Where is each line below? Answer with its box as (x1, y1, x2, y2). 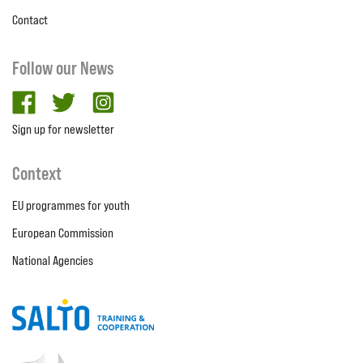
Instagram (114, 92, 171, 107)
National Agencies (12, 253, 93, 269)
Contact (12, 12, 48, 28)
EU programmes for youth (12, 198, 130, 214)
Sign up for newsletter (12, 122, 114, 138)
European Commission (12, 225, 113, 241)
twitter (75, 92, 109, 107)
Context (12, 163, 62, 185)
